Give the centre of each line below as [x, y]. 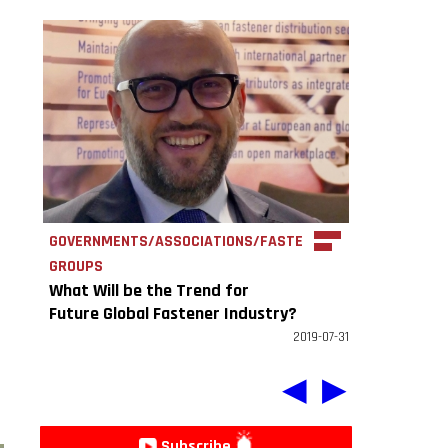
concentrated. [103, 359]
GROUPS [76, 266]
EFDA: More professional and [155, 336]
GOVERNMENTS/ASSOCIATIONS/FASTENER [189, 241]
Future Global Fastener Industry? [173, 313]
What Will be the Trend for [149, 290]
